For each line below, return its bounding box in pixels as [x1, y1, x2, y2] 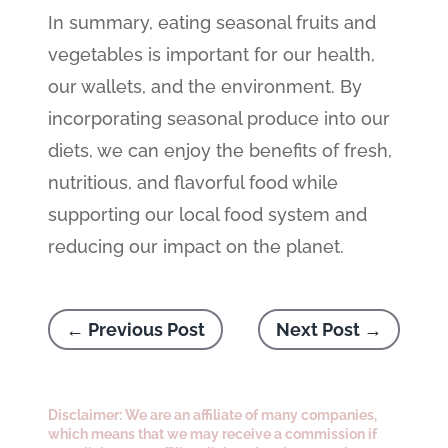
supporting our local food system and [48, 204, 368, 225]
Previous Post [88, 319, 206, 340]
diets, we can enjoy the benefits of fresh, [48, 140, 393, 161]
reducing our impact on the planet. [48, 236, 345, 257]
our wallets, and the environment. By [48, 76, 363, 97]
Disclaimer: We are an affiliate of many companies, [48, 407, 378, 423]
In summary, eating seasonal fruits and [48, 12, 377, 33]
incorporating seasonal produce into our [48, 108, 391, 129]
